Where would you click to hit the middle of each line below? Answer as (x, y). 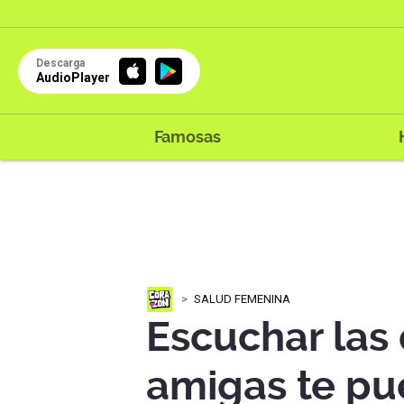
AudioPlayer (73, 77)
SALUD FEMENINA (242, 298)
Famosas (187, 137)
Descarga (60, 63)
